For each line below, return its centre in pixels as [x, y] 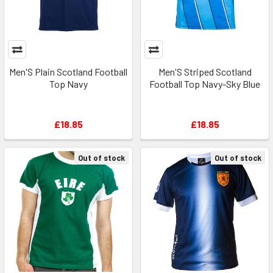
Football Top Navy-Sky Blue [205, 84]
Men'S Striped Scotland [205, 72]
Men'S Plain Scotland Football [68, 72]
